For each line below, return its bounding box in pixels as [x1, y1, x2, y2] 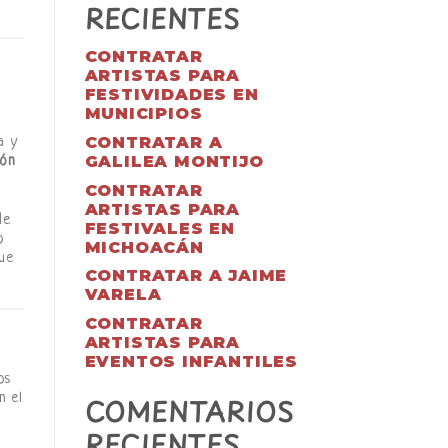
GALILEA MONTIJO [84, 151, 264, 171]
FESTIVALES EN [84, 218, 235, 238]
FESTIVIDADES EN [84, 85, 259, 105]
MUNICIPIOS [84, 104, 203, 124]
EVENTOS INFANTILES [84, 351, 298, 371]
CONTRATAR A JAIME [84, 266, 288, 286]
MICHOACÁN [84, 237, 204, 257]
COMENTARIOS [84, 391, 294, 431]
